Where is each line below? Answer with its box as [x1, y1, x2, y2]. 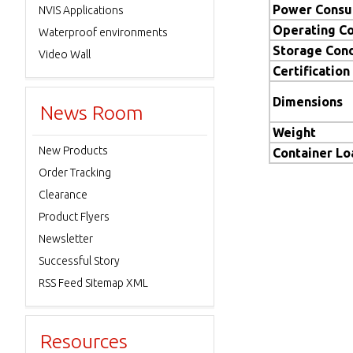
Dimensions [273, 95, 343, 109]
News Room [40, 102, 143, 124]
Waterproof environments [39, 26, 168, 39]
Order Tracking [39, 166, 111, 179]
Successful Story [39, 255, 120, 267]
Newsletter [39, 232, 93, 245]
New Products [39, 144, 108, 157]
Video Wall [39, 48, 91, 61]
